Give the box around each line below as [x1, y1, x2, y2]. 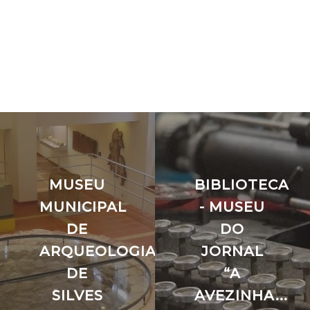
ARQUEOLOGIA [39, 243, 156, 259]
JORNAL [201, 243, 264, 259]
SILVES [51, 287, 103, 304]
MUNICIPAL [39, 199, 127, 215]
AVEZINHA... [194, 287, 288, 304]
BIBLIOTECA [194, 176, 289, 193]
